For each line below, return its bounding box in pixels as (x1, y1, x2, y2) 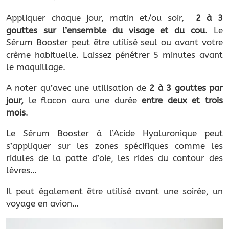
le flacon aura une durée (24, 95, 137, 105)
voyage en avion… (6, 198, 79, 209)
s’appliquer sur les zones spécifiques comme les (6, 140, 223, 151)
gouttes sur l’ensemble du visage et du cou (6, 25, 205, 35)
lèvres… (6, 165, 39, 175)
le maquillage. (6, 61, 65, 72)
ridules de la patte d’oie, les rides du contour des (6, 152, 223, 163)
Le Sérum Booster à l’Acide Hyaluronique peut (6, 128, 223, 139)
